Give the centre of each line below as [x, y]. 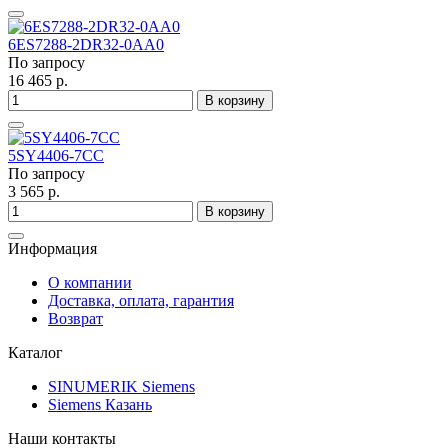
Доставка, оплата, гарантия [141, 301]
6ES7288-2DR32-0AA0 [86, 45]
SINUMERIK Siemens [121, 387]
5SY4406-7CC [56, 156]
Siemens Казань [100, 405]
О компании [90, 283]
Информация [52, 249]
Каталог [35, 353]
